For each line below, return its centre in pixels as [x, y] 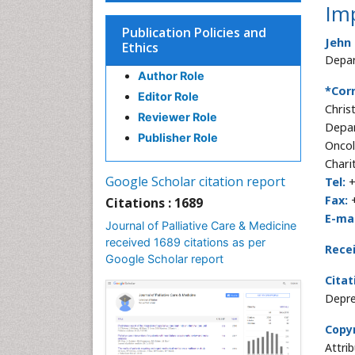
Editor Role [168, 96]
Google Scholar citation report [195, 181]
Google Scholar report [164, 259]
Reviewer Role [177, 117]
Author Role [171, 76]
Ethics [140, 48]
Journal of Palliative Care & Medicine [201, 225]
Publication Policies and [194, 32]
